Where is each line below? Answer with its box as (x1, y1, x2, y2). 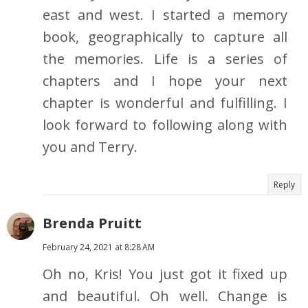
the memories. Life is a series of (43, 49, 287, 69)
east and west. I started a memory (43, 5, 287, 25)
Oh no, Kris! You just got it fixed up (43, 265, 287, 284)
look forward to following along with (43, 115, 287, 135)
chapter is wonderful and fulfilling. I (43, 93, 287, 113)
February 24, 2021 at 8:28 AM (43, 241, 155, 254)
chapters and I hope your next (43, 71, 287, 91)
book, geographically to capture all (43, 27, 287, 47)
